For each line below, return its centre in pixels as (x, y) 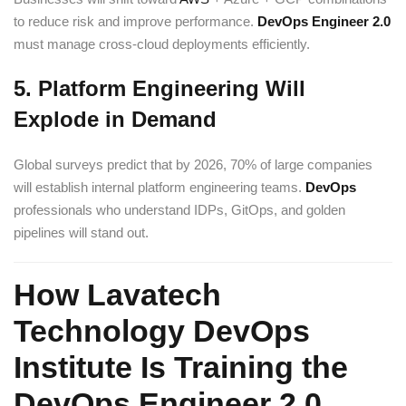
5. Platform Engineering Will (159, 88)
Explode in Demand (115, 119)
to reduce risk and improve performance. (135, 21)
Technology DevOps (162, 331)
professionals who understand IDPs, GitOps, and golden (179, 210)
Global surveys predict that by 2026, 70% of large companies (193, 164)
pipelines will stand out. (81, 232)
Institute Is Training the (181, 367)
